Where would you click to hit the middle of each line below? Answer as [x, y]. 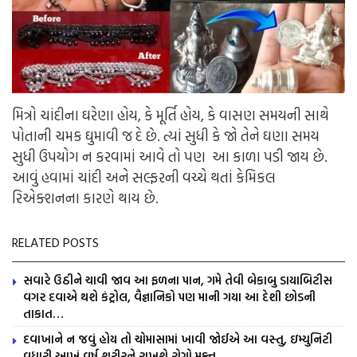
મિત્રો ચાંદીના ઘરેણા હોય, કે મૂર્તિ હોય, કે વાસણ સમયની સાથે [171, 116]
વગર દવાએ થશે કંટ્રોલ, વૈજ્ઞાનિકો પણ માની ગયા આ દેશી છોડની [169, 297]
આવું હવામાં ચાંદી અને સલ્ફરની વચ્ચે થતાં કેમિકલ [144, 178]
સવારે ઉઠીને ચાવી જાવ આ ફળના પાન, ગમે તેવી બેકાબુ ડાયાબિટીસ [178, 280]
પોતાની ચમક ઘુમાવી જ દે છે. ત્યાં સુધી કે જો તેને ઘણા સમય [166, 136]
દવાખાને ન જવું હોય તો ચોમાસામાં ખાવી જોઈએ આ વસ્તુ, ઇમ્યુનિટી [178, 339]
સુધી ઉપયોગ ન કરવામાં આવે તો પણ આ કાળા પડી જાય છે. [170, 157]
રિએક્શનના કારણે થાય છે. [85, 198]
